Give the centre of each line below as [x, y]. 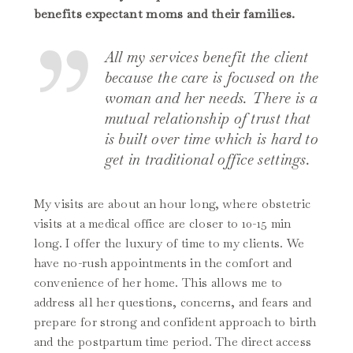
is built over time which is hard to [212, 139]
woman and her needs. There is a [211, 98]
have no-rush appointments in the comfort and [163, 263]
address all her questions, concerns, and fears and [173, 303]
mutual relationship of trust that [208, 119]
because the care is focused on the [212, 78]
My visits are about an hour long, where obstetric [172, 204]
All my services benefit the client [206, 58]
